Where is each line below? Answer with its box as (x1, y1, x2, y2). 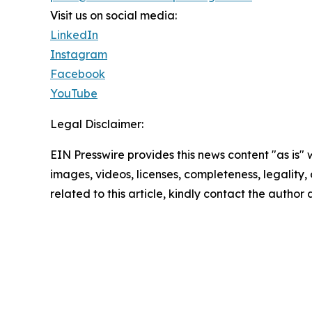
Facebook (50, 67, 105, 81)
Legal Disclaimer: (50, 117, 143, 132)
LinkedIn (50, 28, 98, 42)
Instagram (50, 47, 107, 62)
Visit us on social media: (50, 8, 177, 23)
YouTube (50, 86, 97, 101)
